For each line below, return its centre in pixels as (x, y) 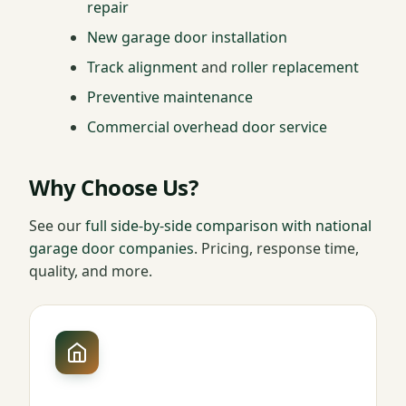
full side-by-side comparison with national (228, 226)
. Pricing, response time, (276, 249)
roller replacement (295, 68)
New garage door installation (187, 38)
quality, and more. (91, 271)
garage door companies (111, 249)
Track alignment (142, 68)
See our (57, 226)
